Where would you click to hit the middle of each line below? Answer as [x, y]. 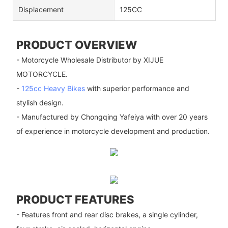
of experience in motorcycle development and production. [113, 131]
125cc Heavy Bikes [53, 89]
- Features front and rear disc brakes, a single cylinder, [107, 215]
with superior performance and [137, 89]
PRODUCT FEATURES [75, 199]
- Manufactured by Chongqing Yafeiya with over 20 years [112, 117]
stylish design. [40, 103]
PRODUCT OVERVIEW [76, 45]
